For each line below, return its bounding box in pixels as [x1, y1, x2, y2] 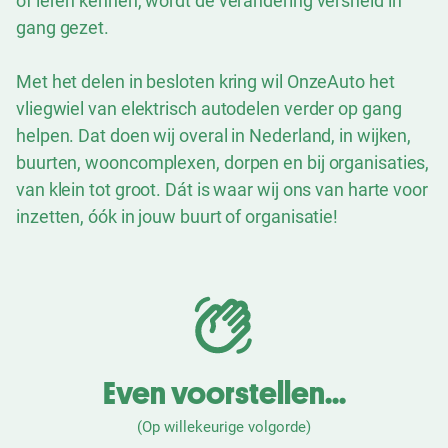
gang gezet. [16, 16, 109, 38]
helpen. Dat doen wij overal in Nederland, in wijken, [16, 124, 412, 146]
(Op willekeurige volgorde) [137, 417, 311, 436]
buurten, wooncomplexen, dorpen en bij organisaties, [16, 151, 430, 173]
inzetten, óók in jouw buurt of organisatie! [16, 205, 339, 227]
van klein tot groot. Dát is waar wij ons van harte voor [16, 178, 428, 200]
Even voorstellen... [102, 377, 346, 410]
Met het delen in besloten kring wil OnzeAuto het [16, 70, 395, 92]
